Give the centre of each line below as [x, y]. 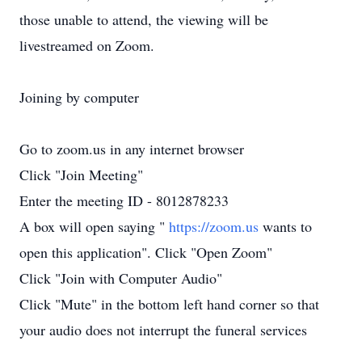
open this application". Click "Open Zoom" [146, 252]
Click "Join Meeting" [81, 175]
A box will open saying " [94, 226]
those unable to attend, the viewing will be [144, 19]
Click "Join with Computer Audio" [121, 278]
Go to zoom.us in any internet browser [132, 149]
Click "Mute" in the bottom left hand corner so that [169, 304]
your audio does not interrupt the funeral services [163, 330]
